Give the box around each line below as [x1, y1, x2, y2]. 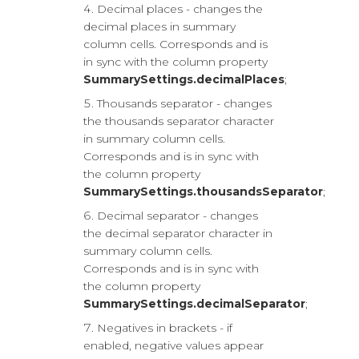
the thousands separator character [83, 114, 274, 129]
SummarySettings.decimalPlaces [83, 72, 284, 87]
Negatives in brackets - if [97, 321, 232, 336]
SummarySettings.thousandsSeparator [83, 184, 323, 200]
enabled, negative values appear [83, 338, 264, 353]
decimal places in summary [83, 19, 236, 34]
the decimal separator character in [83, 226, 272, 241]
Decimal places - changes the [97, 2, 263, 17]
